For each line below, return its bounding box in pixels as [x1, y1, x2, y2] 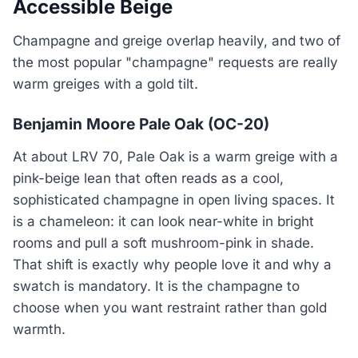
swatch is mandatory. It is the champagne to [13, 277, 300, 294]
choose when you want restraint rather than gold [13, 299, 327, 316]
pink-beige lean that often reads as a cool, [13, 169, 284, 186]
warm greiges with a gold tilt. [13, 76, 198, 93]
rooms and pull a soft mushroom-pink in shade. [13, 234, 314, 251]
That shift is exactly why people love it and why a [13, 256, 332, 272]
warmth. [13, 320, 66, 337]
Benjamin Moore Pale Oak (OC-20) [13, 114, 269, 134]
